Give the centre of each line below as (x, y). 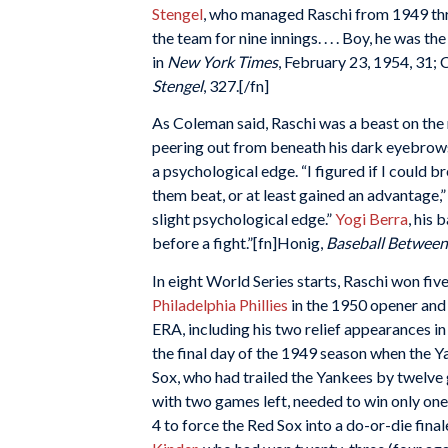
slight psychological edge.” (243, 219)
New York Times (222, 61)
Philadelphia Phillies (220, 304)
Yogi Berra (371, 219)
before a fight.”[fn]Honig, (239, 243)
